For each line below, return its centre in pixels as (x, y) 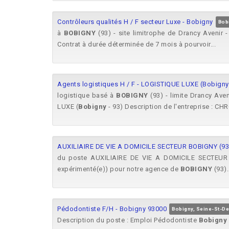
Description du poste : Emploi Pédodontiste (128, 220)
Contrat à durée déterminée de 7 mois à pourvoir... (136, 44)
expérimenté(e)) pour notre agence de (119, 169)
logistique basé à (87, 95)
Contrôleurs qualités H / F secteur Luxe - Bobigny (135, 22)
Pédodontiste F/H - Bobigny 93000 (112, 209)
